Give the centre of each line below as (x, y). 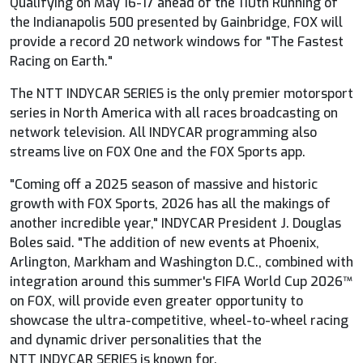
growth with (49, 203)
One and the (170, 152)
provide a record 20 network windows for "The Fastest (177, 41)
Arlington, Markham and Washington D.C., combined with (181, 262)
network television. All (79, 132)
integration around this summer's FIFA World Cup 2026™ (181, 281)
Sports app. (270, 152)
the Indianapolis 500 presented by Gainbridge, (152, 22)
